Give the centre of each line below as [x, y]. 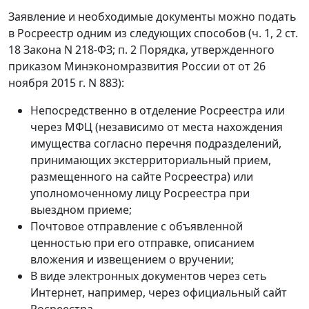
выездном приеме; [81, 209]
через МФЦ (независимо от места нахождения [157, 127]
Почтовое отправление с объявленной [137, 226]
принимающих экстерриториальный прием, [151, 160]
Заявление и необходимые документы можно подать [152, 16]
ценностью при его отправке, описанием [142, 242]
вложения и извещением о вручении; [132, 259]
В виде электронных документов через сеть [149, 276]
